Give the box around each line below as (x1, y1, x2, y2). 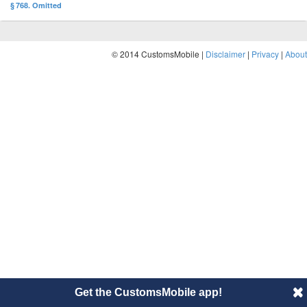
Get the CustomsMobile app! (74, 286, 222, 298)
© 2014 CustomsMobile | (112, 48, 206, 60)
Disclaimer (206, 48, 245, 60)
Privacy (251, 48, 279, 60)
